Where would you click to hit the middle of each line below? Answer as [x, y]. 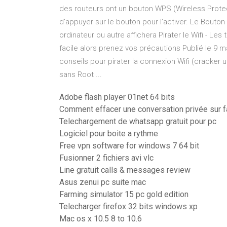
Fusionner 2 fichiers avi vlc [106, 158]
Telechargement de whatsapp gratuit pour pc [138, 121]
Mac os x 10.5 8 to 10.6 [101, 219]
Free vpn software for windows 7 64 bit [129, 146]
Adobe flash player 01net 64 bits [117, 97]
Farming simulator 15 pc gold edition [124, 194]
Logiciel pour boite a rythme [109, 134]
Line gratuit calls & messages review [125, 170]
